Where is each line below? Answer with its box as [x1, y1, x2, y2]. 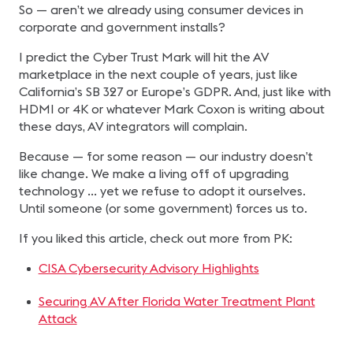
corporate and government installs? [19, 19, 225, 35]
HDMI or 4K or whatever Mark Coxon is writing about [19, 101, 325, 117]
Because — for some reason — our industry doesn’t [19, 148, 313, 164]
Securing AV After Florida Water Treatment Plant [38, 293, 315, 309]
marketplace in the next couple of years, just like [19, 66, 298, 82]
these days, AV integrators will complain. [19, 118, 247, 134]
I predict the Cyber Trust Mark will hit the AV [19, 49, 269, 65]
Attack [38, 310, 77, 326]
